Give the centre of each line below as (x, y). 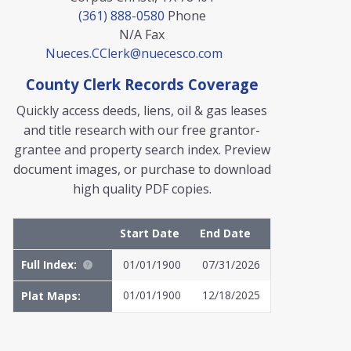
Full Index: (49, 264)
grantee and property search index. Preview (142, 150)
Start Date (150, 233)
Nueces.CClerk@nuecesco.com (134, 53)
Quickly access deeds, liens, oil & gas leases (142, 110)
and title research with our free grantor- (142, 130)
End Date (225, 233)
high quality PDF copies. (142, 189)
